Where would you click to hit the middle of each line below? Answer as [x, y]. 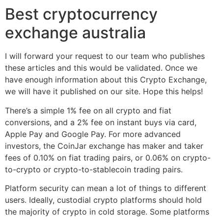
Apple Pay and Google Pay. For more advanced [93, 134]
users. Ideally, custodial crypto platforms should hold [103, 200]
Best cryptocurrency [81, 14]
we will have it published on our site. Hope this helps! [104, 92]
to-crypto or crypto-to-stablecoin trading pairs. [94, 169]
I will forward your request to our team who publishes [105, 56]
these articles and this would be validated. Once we [101, 68]
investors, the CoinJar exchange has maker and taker [104, 146]
